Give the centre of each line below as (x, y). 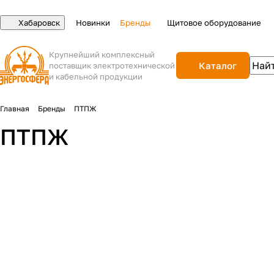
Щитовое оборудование (214, 23)
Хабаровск (39, 23)
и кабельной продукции (96, 76)
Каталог (218, 65)
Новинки (93, 23)
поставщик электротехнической (112, 65)
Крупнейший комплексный (102, 54)
